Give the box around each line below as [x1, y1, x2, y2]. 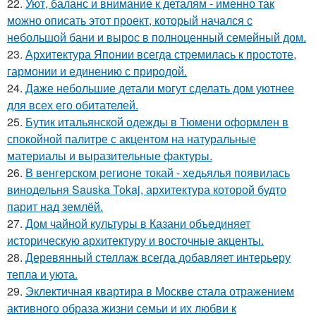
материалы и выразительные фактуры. [7, 147, 212, 164]
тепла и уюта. [7, 265, 78, 282]
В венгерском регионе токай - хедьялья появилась [25, 164, 290, 181]
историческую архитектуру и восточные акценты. [7, 231, 264, 248]
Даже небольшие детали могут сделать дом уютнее [25, 79, 294, 96]
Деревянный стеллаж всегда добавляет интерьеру [25, 248, 291, 265]
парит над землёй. [7, 197, 103, 214]
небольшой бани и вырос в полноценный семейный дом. [7, 28, 306, 45]
